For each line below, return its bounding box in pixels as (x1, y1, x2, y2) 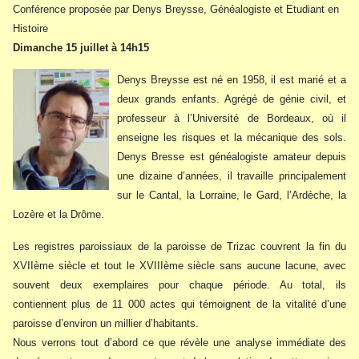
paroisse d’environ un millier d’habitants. (13, 317, 199, 329)
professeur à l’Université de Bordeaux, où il (117, 111, 346, 124)
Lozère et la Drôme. (13, 208, 104, 220)
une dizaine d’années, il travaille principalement (117, 169, 346, 182)
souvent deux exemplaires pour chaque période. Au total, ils (13, 278, 346, 291)
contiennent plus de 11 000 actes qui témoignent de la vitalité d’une (13, 297, 346, 310)
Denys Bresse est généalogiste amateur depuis (117, 150, 346, 163)
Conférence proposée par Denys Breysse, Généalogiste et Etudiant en (13, 2, 339, 15)
